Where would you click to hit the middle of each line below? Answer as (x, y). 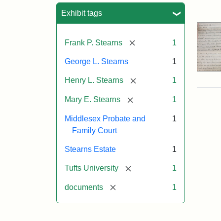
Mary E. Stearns (92, 100)
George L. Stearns (96, 62)
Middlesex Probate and (105, 118)
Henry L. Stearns (94, 80)
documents (84, 187)
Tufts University (92, 168)
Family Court (94, 130)
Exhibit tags (82, 13)
